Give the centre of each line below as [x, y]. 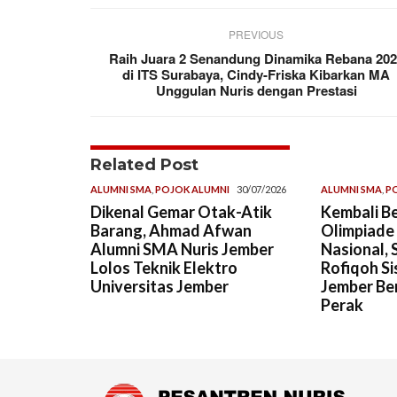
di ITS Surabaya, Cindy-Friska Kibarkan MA [257, 74]
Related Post [144, 164]
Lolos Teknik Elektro [164, 267]
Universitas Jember [160, 286]
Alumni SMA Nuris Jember [182, 249]
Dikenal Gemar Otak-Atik [181, 211]
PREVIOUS [257, 34]
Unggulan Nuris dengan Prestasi [256, 90]
